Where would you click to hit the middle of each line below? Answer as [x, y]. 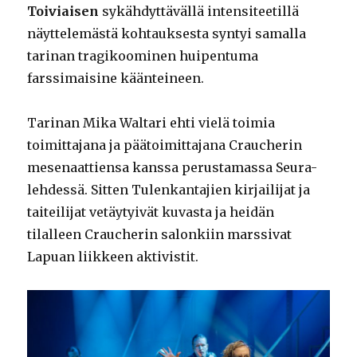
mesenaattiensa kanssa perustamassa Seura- [173, 167]
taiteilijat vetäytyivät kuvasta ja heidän [151, 212]
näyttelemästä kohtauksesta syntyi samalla [167, 33]
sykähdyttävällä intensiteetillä [199, 11]
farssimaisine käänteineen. [116, 78]
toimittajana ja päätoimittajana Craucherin [165, 145]
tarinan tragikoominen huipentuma [143, 55]
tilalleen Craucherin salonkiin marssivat [160, 234]
